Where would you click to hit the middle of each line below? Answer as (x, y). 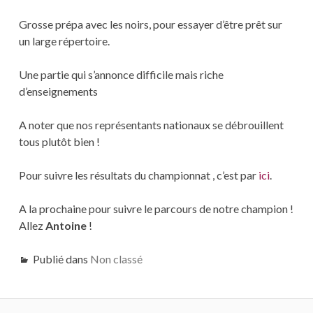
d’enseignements (58, 91)
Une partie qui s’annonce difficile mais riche (121, 74)
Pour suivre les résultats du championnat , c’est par (138, 175)
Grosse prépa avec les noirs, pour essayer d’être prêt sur (150, 24)
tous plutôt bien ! (59, 141)
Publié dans (61, 259)
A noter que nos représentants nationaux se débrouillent (151, 124)
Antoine (66, 225)
